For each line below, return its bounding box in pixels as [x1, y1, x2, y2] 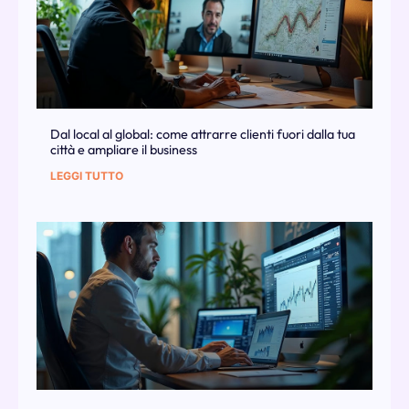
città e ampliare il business [50, 142, 197, 159]
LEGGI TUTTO [50, 169, 123, 184]
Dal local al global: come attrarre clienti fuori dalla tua [50, 126, 355, 143]
